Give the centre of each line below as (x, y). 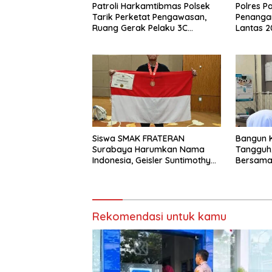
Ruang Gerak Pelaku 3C (140, 28)
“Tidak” (251, 182)
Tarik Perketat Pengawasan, (149, 17)
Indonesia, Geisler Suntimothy (151, 161)
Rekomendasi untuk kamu (159, 217)
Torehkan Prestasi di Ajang (147, 172)
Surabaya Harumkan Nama (148, 150)
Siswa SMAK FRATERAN (138, 139)
